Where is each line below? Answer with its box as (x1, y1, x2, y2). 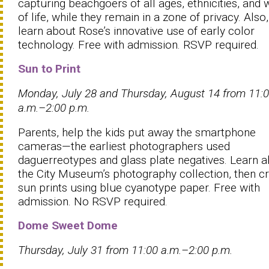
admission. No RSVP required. (18, 194, 168, 208)
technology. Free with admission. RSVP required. (18, 37, 259, 52)
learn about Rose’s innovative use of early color (18, 23, 255, 38)
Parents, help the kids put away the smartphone (18, 125, 256, 139)
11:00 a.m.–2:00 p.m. (131, 243, 232, 257)
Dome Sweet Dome (18, 218, 118, 232)
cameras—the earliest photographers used (18, 139, 230, 153)
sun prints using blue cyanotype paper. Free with (18, 180, 260, 195)
